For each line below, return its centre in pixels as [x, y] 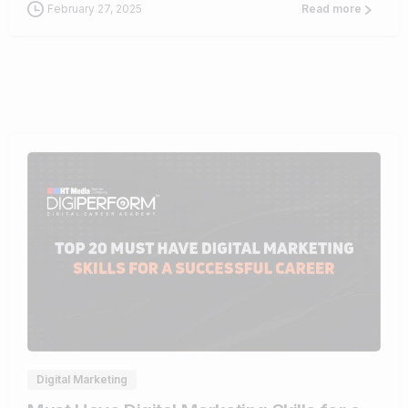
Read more [331, 9]
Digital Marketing [82, 379]
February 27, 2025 [95, 9]
